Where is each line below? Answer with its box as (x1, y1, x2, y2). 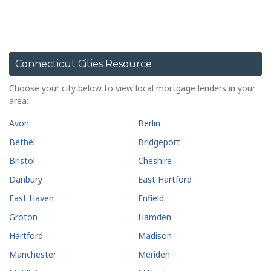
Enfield (138, 192, 165, 204)
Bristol (9, 155, 35, 167)
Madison (138, 230, 172, 242)
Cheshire (138, 155, 172, 167)
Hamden (138, 211, 172, 223)
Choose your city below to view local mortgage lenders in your (9, 82, 255, 94)
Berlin (138, 117, 161, 129)
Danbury (9, 174, 42, 186)
